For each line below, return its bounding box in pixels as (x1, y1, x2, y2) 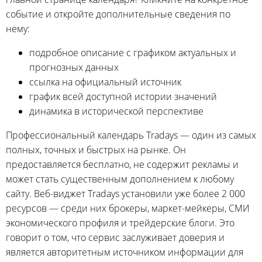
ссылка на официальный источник (29, 75, 181, 88)
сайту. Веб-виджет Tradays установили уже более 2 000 (6, 187, 245, 200)
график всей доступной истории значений (29, 89, 217, 103)
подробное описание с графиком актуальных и (29, 46, 236, 59)
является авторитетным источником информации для (6, 245, 243, 258)
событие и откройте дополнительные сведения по (6, 7, 230, 20)
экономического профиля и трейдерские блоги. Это (6, 216, 235, 229)
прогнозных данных (29, 60, 119, 74)
